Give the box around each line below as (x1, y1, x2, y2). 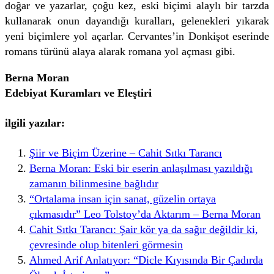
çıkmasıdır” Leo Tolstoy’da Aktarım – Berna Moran (29, 207, 261, 220)
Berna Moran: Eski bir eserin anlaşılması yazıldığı (29, 161, 253, 174)
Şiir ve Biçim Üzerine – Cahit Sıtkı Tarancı (29, 146, 222, 159)
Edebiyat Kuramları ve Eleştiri (5, 86, 152, 99)
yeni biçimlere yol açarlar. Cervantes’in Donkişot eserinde (5, 29, 269, 42)
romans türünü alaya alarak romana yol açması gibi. (5, 45, 235, 57)
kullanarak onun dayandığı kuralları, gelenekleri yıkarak (5, 14, 269, 27)
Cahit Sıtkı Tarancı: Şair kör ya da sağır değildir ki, (29, 223, 258, 235)
